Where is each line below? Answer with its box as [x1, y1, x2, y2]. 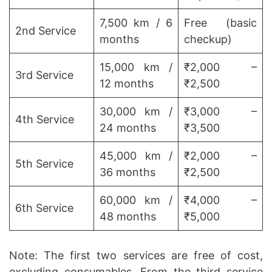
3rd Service [15, 69, 73, 82]
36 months [100, 166, 155, 179]
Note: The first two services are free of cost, [9, 249, 263, 262]
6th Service [15, 202, 73, 215]
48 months [100, 210, 156, 223]
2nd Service [15, 24, 76, 38]
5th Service [15, 157, 73, 171]
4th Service [15, 113, 74, 126]
